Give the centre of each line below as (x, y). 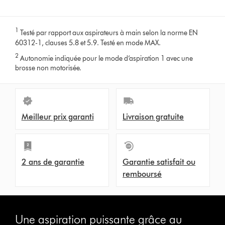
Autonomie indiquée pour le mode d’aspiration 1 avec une (106, 58)
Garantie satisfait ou (159, 162)
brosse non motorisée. (48, 68)
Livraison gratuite (153, 117)
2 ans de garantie (53, 162)
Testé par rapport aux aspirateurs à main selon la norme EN (108, 33)
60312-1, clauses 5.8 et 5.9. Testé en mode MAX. (88, 43)
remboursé (142, 174)
